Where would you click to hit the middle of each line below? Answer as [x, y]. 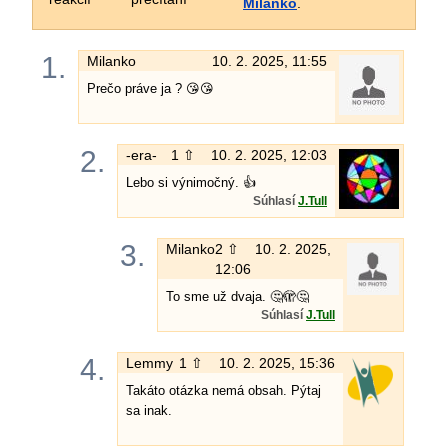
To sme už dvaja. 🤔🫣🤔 [237, 296]
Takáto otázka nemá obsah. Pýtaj [224, 390]
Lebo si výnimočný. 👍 [191, 182]
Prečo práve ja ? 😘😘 [150, 88]
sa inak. [149, 410]
